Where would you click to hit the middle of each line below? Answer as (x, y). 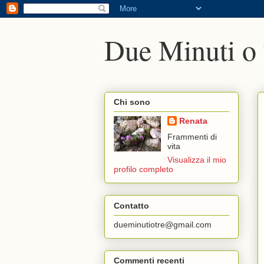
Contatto (131, 205)
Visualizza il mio (197, 160)
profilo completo (143, 169)
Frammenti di (192, 137)
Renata (193, 121)
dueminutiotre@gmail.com (163, 224)
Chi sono (132, 102)
